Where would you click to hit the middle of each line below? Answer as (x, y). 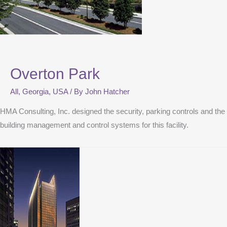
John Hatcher (107, 92)
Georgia (35, 92)
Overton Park (55, 74)
